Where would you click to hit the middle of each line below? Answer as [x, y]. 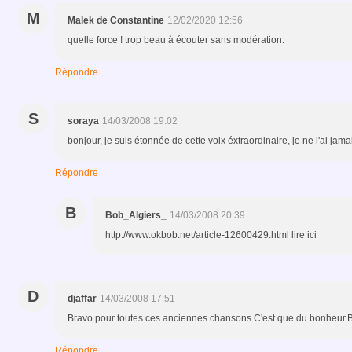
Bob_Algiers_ [136, 215]
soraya [83, 121]
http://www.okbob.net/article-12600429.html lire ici [211, 235]
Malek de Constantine [116, 20]
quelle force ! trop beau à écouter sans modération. [176, 40]
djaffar [82, 298]
